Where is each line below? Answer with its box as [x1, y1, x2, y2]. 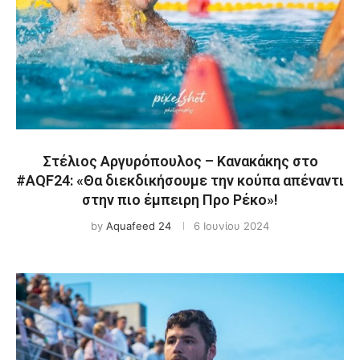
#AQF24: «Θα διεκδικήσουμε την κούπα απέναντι [16, 172, 344, 189]
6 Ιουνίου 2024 [194, 219, 269, 232]
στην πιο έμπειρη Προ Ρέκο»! [82, 191, 278, 208]
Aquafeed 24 [106, 219, 171, 232]
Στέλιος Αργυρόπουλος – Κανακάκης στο [42, 153, 318, 170]
